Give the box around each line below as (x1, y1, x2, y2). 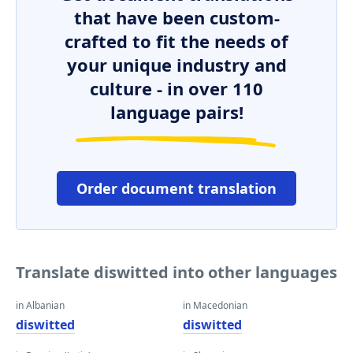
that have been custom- (73, 6, 280, 29)
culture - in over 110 (90, 76, 263, 100)
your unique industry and (66, 53, 287, 76)
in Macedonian (183, 299, 247, 312)
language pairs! (110, 100, 243, 124)
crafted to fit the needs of (65, 29, 288, 53)
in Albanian (16, 299, 65, 312)
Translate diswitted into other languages (16, 262, 337, 283)
